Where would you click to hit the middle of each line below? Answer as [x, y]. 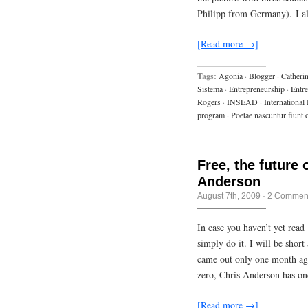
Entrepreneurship [257, 88]
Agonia [231, 75]
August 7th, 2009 [229, 196]
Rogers [209, 101]
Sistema [210, 88]
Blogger [262, 75]
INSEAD [242, 101]
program [211, 114]
